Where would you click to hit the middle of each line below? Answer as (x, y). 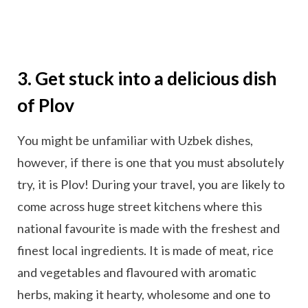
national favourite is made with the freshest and (148, 228)
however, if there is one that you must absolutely (151, 162)
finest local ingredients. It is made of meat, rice (145, 250)
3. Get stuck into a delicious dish (147, 78)
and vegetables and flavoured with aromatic (137, 272)
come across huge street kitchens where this (140, 206)
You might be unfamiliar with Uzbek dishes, (135, 140)
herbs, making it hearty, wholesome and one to (144, 294)
